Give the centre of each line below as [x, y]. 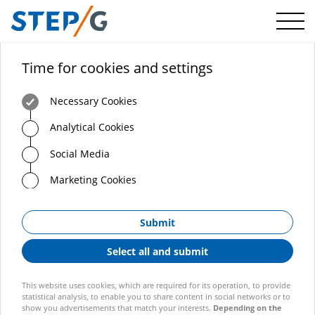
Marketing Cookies [93, 179]
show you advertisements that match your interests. [117, 308]
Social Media [80, 153]
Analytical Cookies [92, 127]
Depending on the [247, 308]
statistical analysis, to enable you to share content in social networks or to [156, 297]
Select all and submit [157, 251]
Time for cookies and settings [117, 68]
